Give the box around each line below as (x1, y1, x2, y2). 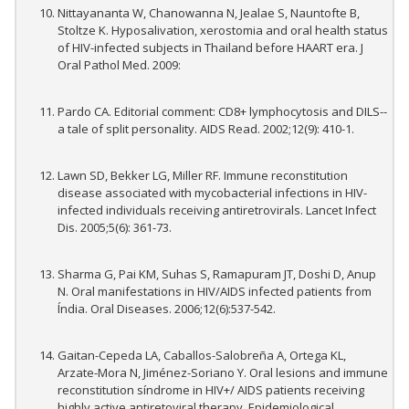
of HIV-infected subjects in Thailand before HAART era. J (58, 39, 363, 57)
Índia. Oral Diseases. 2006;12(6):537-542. (58, 300, 276, 318)
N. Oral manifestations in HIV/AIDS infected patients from (58, 283, 372, 300)
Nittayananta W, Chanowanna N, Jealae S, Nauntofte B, (58, 5, 360, 22)
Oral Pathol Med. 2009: (58, 57, 181, 74)
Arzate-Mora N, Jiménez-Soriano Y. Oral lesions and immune (58, 364, 388, 382)
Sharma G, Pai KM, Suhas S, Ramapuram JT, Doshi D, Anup (58, 266, 376, 283)
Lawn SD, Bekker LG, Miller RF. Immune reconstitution (58, 167, 348, 184)
